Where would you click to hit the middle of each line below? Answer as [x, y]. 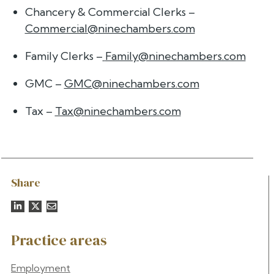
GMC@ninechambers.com [131, 83]
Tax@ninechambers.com [118, 111]
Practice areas [59, 240]
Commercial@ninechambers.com [110, 28]
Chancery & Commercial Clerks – [110, 12]
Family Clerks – [64, 56]
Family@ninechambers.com [175, 56]
